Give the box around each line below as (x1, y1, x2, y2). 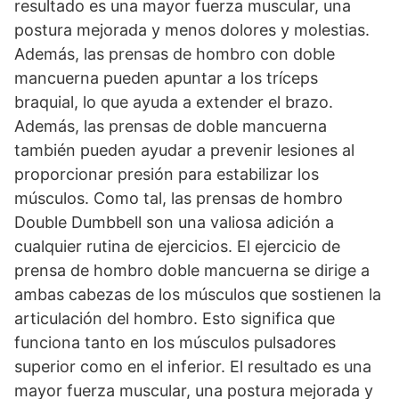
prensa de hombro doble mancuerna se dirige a (14, 261, 370, 280)
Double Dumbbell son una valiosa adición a (14, 213, 334, 232)
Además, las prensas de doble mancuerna (14, 117, 327, 135)
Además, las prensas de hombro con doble (14, 45, 335, 63)
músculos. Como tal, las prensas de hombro (14, 189, 343, 208)
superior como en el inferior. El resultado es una (14, 357, 371, 376)
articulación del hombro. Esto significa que (14, 309, 335, 328)
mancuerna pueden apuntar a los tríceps (14, 69, 318, 87)
